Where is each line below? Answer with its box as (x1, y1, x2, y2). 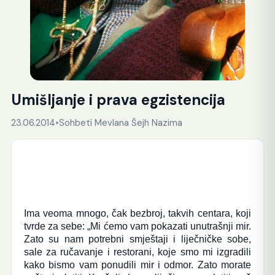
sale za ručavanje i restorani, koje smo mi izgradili (23, 247, 252, 257)
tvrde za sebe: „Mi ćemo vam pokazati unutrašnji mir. (23, 221, 252, 231)
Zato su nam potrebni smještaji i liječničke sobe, (23, 234, 252, 244)
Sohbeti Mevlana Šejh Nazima (58, 117, 182, 129)
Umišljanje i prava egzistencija (10, 90, 225, 109)
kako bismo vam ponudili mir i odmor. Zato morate (23, 260, 252, 270)
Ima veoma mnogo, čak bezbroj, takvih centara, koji (23, 208, 252, 219)
